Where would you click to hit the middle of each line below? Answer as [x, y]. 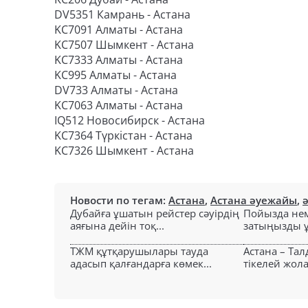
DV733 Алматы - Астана [116, 90]
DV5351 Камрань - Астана [122, 14]
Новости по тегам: [119, 200]
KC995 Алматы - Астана [115, 75]
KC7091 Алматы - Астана [119, 30]
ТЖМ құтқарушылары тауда [139, 251]
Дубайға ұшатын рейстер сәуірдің [155, 213]
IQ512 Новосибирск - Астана [130, 120]
